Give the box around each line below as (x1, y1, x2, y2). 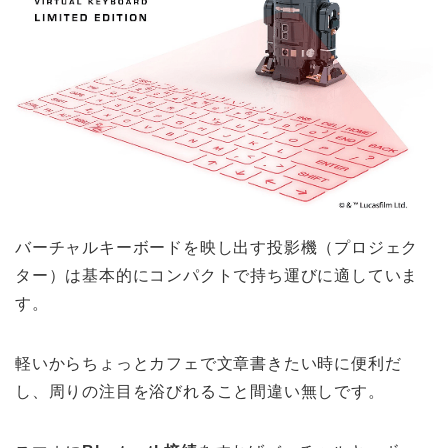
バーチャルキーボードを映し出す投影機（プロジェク (15, 238, 419, 256)
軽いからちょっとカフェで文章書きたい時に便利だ (15, 354, 402, 372)
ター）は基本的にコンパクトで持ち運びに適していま (15, 266, 419, 284)
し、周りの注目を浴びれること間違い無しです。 (15, 382, 385, 400)
